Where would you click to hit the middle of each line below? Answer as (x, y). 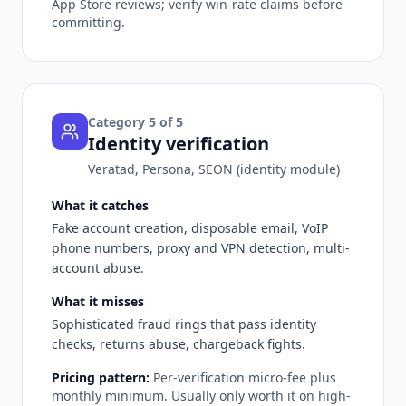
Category (118, 121)
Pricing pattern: (101, 377)
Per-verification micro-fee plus (245, 377)
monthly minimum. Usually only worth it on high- (201, 395)
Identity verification (179, 143)
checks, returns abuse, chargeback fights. (179, 343)
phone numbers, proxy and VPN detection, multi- (201, 247)
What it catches (100, 205)
